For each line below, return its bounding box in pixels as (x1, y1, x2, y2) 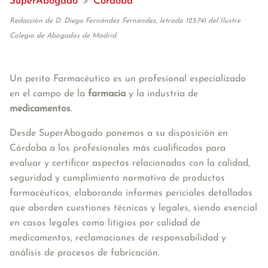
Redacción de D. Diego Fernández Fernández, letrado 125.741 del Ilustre (10, 17, 240, 25)
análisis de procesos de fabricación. (10, 248, 160, 258)
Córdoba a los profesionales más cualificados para (10, 144, 226, 153)
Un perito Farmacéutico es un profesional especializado (10, 74, 246, 84)
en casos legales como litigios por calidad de (10, 218, 200, 228)
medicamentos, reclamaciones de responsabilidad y (10, 233, 226, 243)
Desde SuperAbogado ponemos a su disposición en (10, 129, 228, 138)
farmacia (88, 89, 126, 99)
